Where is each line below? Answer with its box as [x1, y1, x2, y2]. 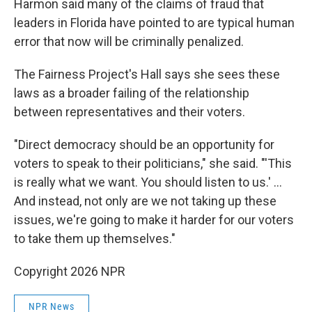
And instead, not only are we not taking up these [14, 194, 276, 208]
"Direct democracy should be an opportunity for [14, 137, 274, 152]
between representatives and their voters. [14, 104, 245, 119]
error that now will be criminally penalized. [14, 34, 244, 49]
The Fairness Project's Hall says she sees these [14, 67, 280, 81]
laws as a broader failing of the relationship [14, 86, 249, 100]
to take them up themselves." [14, 231, 175, 246]
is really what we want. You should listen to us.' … [14, 175, 282, 189]
